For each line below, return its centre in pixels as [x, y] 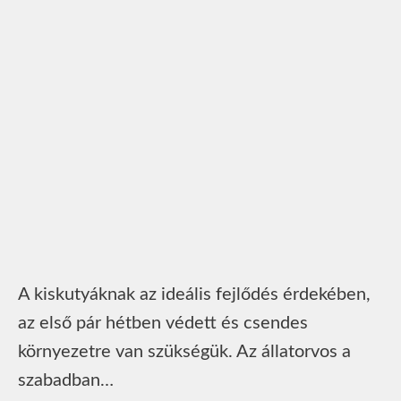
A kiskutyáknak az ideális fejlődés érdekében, [194, 294]
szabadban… [66, 380]
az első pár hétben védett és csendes [163, 323]
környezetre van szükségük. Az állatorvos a [184, 351]
